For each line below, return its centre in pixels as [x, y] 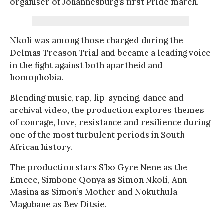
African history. [41, 147]
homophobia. [37, 77]
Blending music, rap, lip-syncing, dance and [97, 97]
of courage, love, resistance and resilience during [110, 122]
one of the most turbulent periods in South [97, 134]
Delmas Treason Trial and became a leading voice [110, 53]
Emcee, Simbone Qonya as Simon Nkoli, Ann [98, 179]
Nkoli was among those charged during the [96, 40]
